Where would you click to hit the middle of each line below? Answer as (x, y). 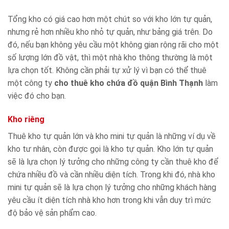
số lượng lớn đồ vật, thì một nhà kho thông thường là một (110, 58)
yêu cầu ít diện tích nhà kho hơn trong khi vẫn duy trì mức (109, 200)
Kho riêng (26, 119)
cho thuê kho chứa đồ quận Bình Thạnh (129, 83)
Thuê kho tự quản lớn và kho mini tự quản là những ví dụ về (112, 136)
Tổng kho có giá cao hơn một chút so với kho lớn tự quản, (110, 19)
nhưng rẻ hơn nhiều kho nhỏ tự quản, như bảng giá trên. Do (110, 32)
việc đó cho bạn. (37, 96)
